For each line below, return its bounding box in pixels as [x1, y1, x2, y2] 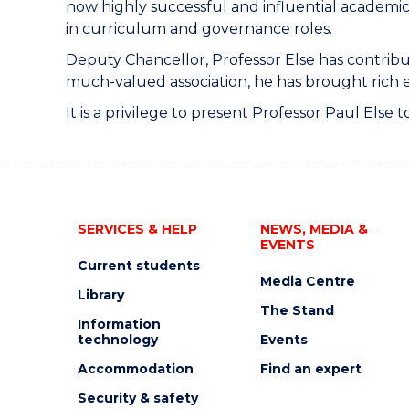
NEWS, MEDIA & [259, 221, 368, 237]
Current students [77, 257, 200, 274]
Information [77, 316, 161, 332]
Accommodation [77, 361, 194, 377]
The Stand [259, 302, 334, 319]
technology [77, 331, 158, 348]
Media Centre [259, 273, 355, 289]
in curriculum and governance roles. [66, 20, 332, 37]
